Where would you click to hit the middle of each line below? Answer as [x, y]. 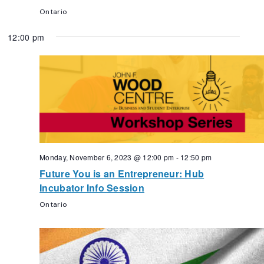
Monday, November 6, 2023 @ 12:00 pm [107, 157]
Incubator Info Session [92, 188]
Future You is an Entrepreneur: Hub [122, 174]
